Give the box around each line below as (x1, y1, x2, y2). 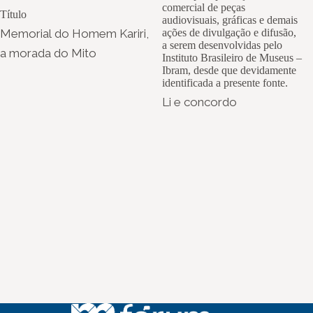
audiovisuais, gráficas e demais (162, 13, 298, 26)
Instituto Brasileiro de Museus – (162, 51, 302, 64)
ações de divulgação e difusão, (162, 26, 296, 38)
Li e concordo (162, 94, 237, 109)
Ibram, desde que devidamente (162, 64, 296, 76)
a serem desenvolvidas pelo (162, 38, 282, 51)
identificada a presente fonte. (162, 76, 288, 89)
